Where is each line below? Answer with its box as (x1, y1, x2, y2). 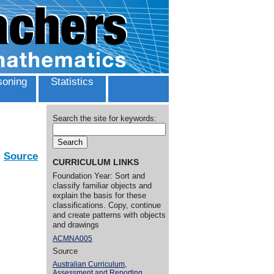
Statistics (51, 76, 94, 87)
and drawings (53, 220, 99, 230)
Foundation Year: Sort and (53, 171, 145, 181)
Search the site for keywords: (53, 114, 157, 123)
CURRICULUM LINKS (53, 157, 139, 168)
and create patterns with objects (53, 210, 166, 220)
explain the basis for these (53, 191, 146, 201)
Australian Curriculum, (53, 261, 127, 268)
